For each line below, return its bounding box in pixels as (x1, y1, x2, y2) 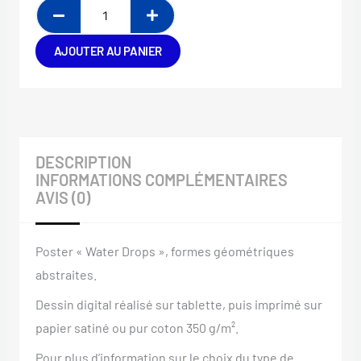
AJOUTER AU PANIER (53, 43, 162, 58)
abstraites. (35, 266, 97, 282)
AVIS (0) (35, 187, 90, 207)
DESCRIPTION (35, 151, 131, 172)
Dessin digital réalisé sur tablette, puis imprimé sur (35, 296, 322, 312)
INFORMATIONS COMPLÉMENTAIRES (35, 169, 288, 189)
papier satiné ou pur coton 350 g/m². (35, 319, 239, 335)
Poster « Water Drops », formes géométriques (35, 243, 294, 259)
